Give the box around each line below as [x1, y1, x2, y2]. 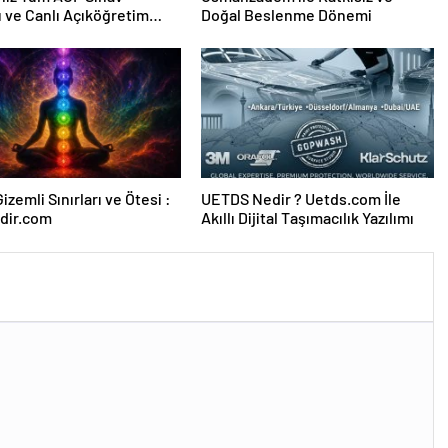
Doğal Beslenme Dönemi [200, 5, 372, 25]
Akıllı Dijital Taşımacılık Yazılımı [200, 208, 414, 228]
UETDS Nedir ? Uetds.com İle [200, 189, 401, 209]
